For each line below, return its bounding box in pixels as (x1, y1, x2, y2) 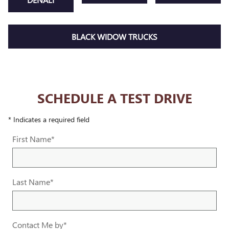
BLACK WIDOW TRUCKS (72, 31, 157, 42)
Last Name (12, 176, 50, 187)
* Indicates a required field (8, 114, 89, 124)
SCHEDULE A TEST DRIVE (37, 88, 192, 107)
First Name (12, 133, 51, 144)
